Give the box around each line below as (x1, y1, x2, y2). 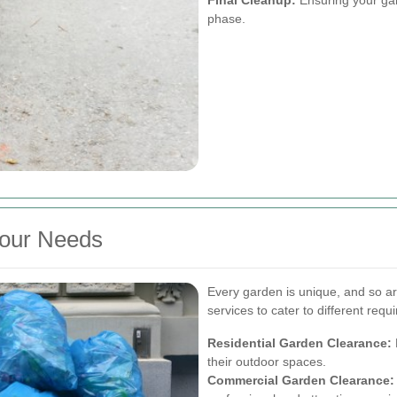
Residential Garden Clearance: (207, 336, 392, 351)
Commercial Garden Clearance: (207, 373, 394, 388)
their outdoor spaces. (207, 354, 326, 370)
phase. (207, 11, 245, 26)
